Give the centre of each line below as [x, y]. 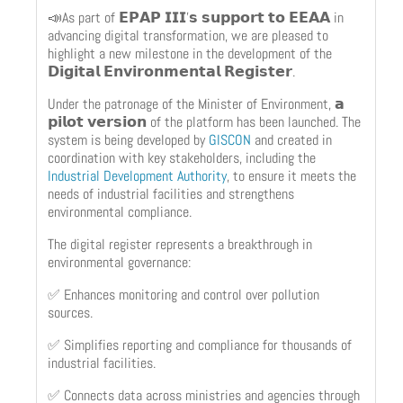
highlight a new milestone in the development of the [190, 53]
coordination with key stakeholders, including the [182, 157]
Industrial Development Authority [137, 175]
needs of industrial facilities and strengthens [171, 193]
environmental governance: [119, 262]
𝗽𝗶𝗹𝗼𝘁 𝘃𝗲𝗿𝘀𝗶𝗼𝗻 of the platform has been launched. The [204, 121]
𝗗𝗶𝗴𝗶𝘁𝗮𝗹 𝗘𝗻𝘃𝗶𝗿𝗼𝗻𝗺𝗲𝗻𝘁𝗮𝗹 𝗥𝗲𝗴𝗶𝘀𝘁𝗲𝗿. [171, 71]
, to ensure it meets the [291, 175]
